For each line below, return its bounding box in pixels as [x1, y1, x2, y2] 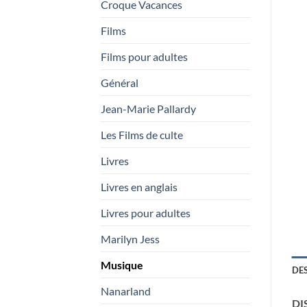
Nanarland [101, 284, 151, 297]
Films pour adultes [101, 49, 188, 63]
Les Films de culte [101, 127, 183, 141]
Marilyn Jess [101, 232, 160, 245]
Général [101, 75, 138, 89]
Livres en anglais [101, 180, 177, 193]
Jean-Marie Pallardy [101, 101, 196, 115]
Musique [101, 258, 143, 271]
